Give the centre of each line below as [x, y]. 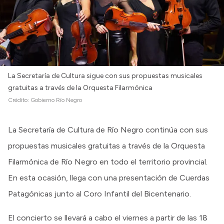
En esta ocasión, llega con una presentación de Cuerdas [109, 178]
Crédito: [19, 100]
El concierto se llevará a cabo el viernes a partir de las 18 [108, 218]
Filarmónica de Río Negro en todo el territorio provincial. [108, 162]
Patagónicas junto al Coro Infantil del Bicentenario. [99, 194]
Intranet [27, 6]
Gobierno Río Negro [56, 100]
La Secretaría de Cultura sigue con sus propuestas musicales [105, 76]
